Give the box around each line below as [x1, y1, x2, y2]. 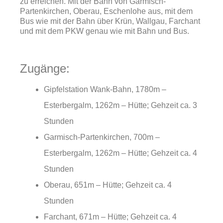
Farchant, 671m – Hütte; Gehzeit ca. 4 [44, 213, 177, 221]
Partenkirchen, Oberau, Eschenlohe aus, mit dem [20, 7, 193, 15]
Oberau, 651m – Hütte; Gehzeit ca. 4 [44, 181, 172, 189]
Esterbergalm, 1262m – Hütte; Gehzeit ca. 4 [44, 149, 197, 157]
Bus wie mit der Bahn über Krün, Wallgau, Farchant [20, 17, 200, 25]
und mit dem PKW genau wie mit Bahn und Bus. [20, 27, 189, 35]
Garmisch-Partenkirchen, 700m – [44, 133, 160, 141]
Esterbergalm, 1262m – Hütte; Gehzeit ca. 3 [44, 101, 197, 110]
